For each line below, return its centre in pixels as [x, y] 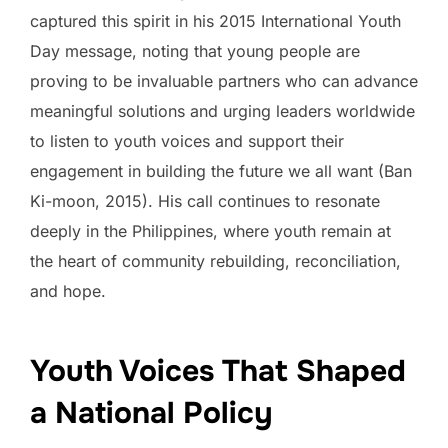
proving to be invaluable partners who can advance [224, 81]
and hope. [68, 291]
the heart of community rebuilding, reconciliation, [215, 261]
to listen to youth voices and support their [187, 141]
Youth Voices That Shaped [218, 370]
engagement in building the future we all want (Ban [221, 171]
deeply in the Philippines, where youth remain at [210, 231]
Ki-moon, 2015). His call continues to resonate [205, 201]
